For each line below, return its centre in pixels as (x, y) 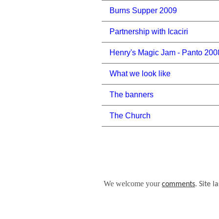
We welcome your (132, 183)
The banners (131, 95)
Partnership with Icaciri (149, 32)
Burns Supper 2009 (143, 11)
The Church (130, 116)
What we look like (140, 74)
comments (178, 184)
